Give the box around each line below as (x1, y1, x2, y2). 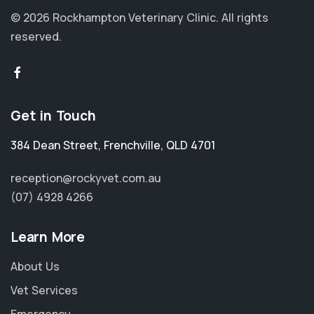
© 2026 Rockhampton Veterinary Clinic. (11, 10, 221, 25)
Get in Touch (11, 107, 96, 125)
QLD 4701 (166, 137, 215, 153)
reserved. (11, 29, 62, 44)
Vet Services (11, 282, 78, 298)
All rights (221, 10, 268, 25)
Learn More (11, 228, 85, 246)
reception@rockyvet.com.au (11, 170, 161, 186)
